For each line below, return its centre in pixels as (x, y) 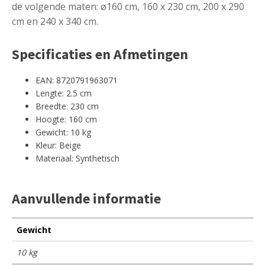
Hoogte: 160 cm (66, 119)
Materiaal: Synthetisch (77, 158)
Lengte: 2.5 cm (64, 93)
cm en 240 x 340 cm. (55, 21)
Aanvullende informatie (86, 198)
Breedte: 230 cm (67, 106)
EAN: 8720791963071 (77, 80)
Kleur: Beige (58, 145)
